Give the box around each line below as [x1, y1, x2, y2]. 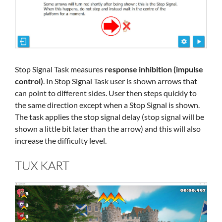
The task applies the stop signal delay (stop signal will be [15, 112, 204, 122]
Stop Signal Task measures [15, 64, 103, 74]
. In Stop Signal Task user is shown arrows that [43, 76, 197, 86]
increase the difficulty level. [15, 136, 107, 146]
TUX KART [15, 158, 69, 173]
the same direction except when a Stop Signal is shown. [15, 100, 200, 110]
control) [15, 76, 43, 86]
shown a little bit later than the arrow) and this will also [15, 124, 201, 134]
